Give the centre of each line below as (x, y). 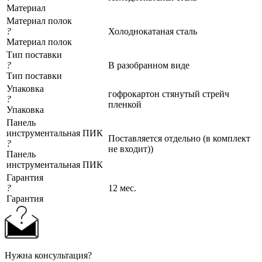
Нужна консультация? (48, 255)
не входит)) (131, 149)
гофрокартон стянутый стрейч (169, 94)
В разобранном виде (149, 65)
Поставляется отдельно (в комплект (179, 138)
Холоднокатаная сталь (153, 31)
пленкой (125, 104)
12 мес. (122, 188)
